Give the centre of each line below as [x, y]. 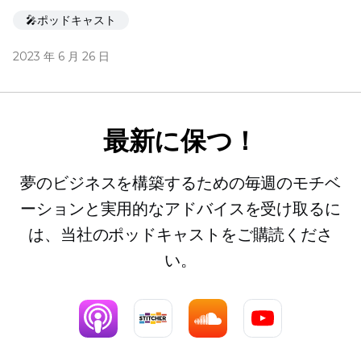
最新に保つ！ [180, 141]
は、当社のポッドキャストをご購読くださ [180, 235]
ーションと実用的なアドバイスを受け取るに [180, 209]
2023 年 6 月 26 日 [61, 57]
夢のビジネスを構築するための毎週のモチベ [180, 183]
